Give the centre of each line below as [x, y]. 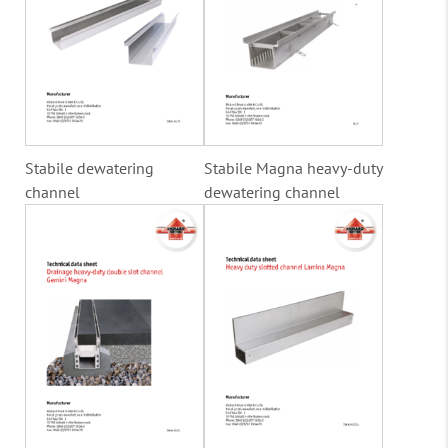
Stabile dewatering [89, 168]
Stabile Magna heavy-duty [293, 168]
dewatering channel [272, 192]
